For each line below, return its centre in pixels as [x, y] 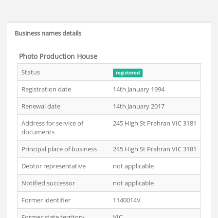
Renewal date [41, 106]
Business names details [48, 33]
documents [38, 132]
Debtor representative [54, 166]
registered [127, 73]
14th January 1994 [139, 89]
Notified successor [48, 183]
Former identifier [46, 200]
